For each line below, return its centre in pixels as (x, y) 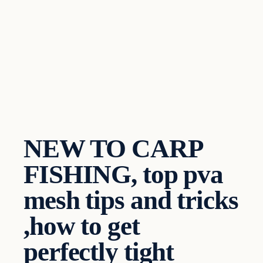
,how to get (82, 226)
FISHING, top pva (124, 174)
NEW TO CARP (113, 148)
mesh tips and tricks (131, 200)
